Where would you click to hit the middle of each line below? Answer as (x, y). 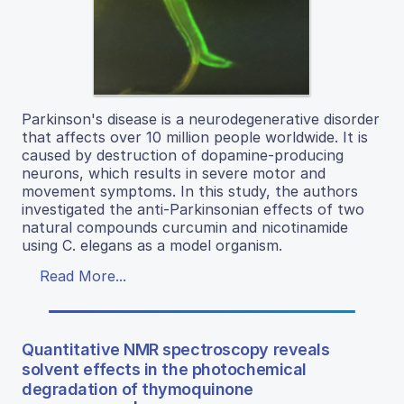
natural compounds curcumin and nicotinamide (185, 227)
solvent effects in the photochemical (164, 369)
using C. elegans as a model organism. (152, 245)
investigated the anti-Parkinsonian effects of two (193, 209)
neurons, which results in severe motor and (174, 173)
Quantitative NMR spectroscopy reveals (176, 349)
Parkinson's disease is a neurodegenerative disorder (201, 119)
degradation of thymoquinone (138, 389)
